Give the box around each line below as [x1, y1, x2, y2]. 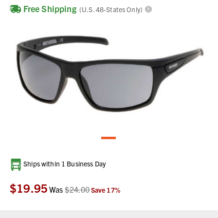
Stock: [10, 168, 21, 177]
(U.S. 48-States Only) [79, 4, 145, 14]
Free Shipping [23, 2, 79, 14]
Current [10, 159, 23, 167]
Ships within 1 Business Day [22, 159, 106, 168]
